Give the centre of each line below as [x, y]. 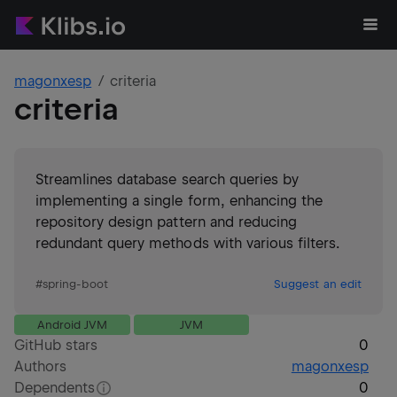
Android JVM [72, 325]
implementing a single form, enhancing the [179, 201]
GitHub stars [56, 345]
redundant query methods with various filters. [188, 243]
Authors [41, 366]
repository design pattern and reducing [166, 222]
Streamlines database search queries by [167, 179]
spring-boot [75, 284]
